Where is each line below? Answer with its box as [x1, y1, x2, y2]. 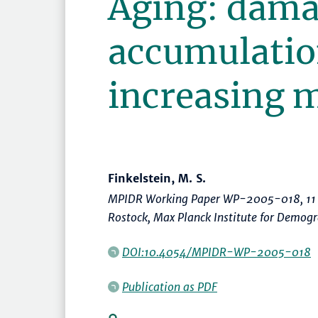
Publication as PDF [122, 280, 217, 295]
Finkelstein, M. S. [108, 171, 206, 186]
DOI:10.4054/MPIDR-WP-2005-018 [122, 245, 311, 260]
